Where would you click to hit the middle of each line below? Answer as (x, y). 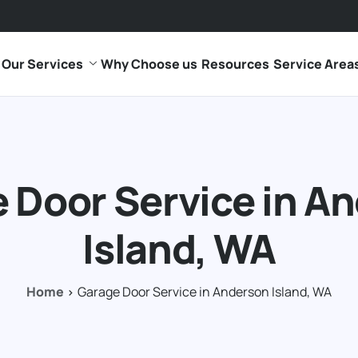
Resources (235, 64)
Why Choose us (149, 64)
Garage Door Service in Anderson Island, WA (205, 292)
